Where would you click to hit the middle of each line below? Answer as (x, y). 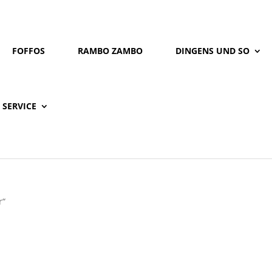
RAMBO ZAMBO (110, 51)
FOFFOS (29, 51)
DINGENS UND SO (213, 51)
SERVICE (20, 106)
